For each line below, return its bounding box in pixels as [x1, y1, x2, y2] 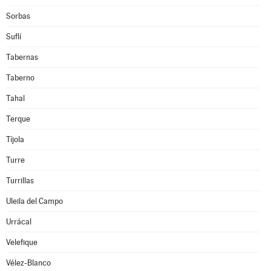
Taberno [6, 73, 34, 82]
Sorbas [6, 11, 30, 21]
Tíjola [6, 135, 24, 144]
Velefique [6, 238, 38, 247]
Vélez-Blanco [6, 258, 51, 267]
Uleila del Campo [6, 197, 63, 206]
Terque [6, 114, 30, 123]
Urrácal [6, 217, 31, 226]
